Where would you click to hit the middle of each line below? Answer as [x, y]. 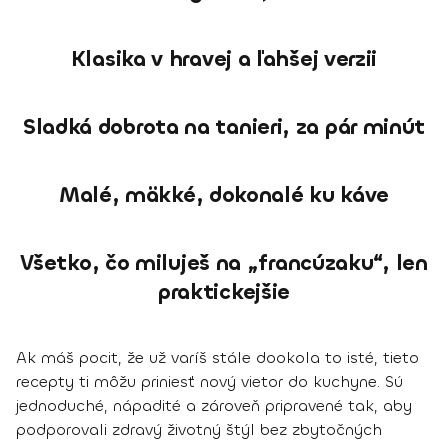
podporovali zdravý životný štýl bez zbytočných [199, 429]
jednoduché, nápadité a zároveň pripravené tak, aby [214, 405]
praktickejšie [224, 291]
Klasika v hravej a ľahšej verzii [224, 58]
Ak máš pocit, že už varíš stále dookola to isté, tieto [217, 357]
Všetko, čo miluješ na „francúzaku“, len [224, 262]
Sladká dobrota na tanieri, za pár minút [224, 126]
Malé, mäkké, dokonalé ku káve [224, 194]
